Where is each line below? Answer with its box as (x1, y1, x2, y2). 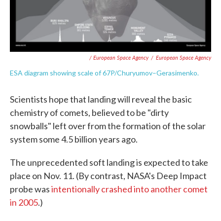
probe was (10, 184, 51, 195)
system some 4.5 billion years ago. (10, 134, 138, 145)
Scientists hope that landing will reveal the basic (10, 94, 192, 105)
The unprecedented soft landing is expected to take (10, 157, 208, 168)
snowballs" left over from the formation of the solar (10, 120, 206, 132)
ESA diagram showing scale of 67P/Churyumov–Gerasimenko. (10, 69, 199, 77)
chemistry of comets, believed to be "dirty (10, 107, 169, 118)
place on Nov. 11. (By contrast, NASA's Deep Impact (10, 170, 207, 182)
